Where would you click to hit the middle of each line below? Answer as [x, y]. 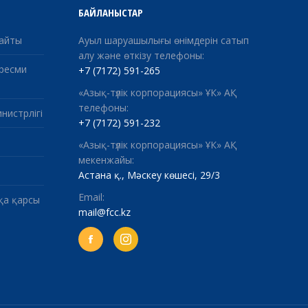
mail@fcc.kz [104, 212]
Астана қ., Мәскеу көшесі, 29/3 [149, 175]
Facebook [111, 244]
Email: [91, 197]
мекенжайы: [106, 160]
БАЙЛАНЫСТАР [110, 12]
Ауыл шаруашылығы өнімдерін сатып [163, 40]
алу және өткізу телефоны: [141, 55]
